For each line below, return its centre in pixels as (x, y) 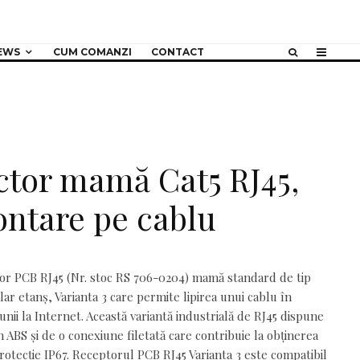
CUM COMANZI (92, 52)
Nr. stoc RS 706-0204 (128, 277)
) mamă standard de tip (248, 277)
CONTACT (177, 52)
